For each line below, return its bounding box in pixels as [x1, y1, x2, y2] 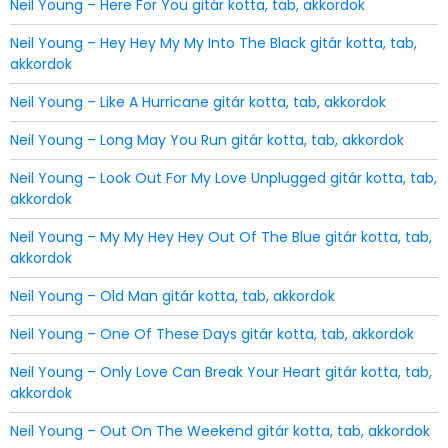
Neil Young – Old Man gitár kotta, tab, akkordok [10, 286, 335, 306]
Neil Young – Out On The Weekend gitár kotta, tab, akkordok [10, 421, 430, 441]
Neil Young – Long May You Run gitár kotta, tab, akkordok [10, 130, 404, 150]
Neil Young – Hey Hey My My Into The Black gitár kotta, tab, [10, 33, 417, 53]
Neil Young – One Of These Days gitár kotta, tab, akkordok [10, 324, 414, 344]
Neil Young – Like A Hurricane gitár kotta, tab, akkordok [10, 92, 386, 112]
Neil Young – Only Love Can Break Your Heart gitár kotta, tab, [10, 362, 432, 382]
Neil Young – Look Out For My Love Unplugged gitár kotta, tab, [10, 168, 437, 188]
